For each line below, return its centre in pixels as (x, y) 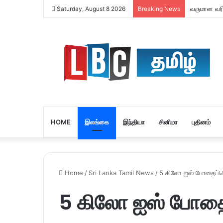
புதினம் (201, 122)
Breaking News (159, 9)
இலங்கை (97, 122)
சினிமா (168, 122)
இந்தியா (134, 122)
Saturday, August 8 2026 (90, 9)
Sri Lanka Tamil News (121, 173)
